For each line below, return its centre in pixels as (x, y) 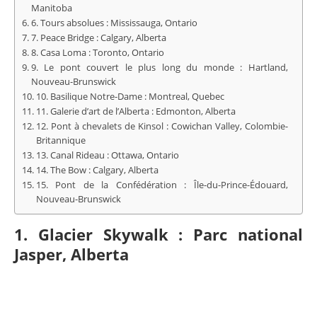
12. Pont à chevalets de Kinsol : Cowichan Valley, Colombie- (162, 127)
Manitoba (51, 8)
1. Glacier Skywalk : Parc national (158, 235)
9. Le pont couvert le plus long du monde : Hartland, (159, 68)
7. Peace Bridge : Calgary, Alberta (98, 38)
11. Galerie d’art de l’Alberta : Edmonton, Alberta (136, 112)
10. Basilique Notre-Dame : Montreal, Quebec (130, 97)
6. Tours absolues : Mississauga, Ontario (114, 23)
